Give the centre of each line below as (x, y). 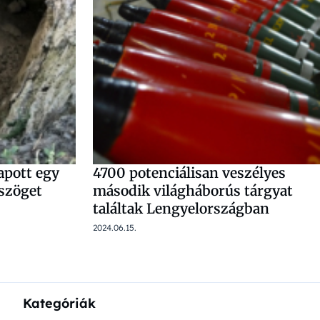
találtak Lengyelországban (181, 208)
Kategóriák (59, 303)
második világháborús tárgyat (193, 190)
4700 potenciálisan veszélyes (189, 172)
